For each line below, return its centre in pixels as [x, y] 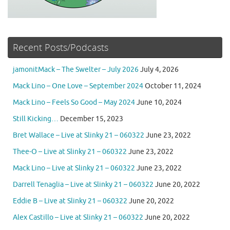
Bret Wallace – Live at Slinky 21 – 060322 [79, 136]
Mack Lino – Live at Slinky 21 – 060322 [74, 168]
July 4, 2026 [159, 70]
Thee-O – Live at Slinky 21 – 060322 [70, 152]
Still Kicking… [36, 119]
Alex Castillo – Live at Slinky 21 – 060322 [78, 218]
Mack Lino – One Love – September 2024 [78, 86]
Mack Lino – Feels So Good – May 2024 [74, 103]
